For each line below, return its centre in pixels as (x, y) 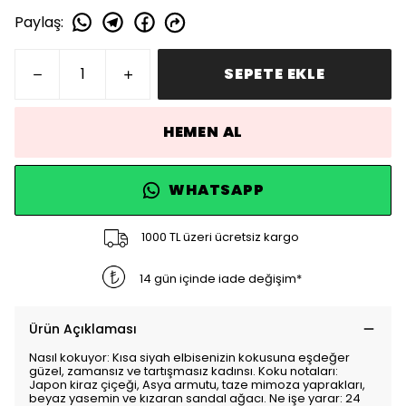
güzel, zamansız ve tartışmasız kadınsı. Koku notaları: (184, 371)
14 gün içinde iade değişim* (221, 278)
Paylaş (38, 22)
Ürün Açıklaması (83, 329)
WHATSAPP (217, 190)
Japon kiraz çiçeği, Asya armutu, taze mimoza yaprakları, (197, 385)
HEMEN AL (203, 132)
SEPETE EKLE (275, 74)
